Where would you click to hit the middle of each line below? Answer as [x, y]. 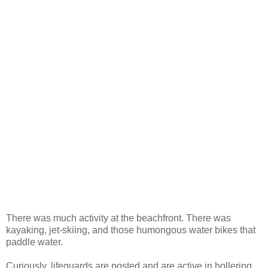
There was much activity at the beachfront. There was [118, 218]
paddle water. [34, 242]
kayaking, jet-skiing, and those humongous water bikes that [131, 230]
